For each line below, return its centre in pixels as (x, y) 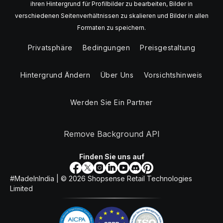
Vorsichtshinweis (173, 75)
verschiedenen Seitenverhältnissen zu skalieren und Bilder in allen (111, 16)
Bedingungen (106, 48)
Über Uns (117, 75)
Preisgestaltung (168, 48)
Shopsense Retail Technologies (139, 179)
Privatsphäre (50, 48)
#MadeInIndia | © (39, 179)
